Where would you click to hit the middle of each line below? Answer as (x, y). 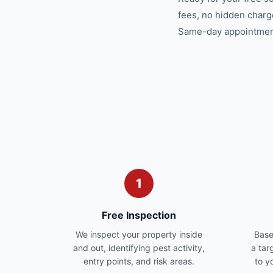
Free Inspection (139, 215)
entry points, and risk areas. (139, 261)
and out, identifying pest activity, (139, 248)
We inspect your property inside (139, 234)
